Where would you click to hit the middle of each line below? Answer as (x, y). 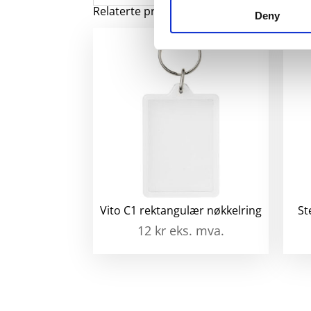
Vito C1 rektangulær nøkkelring (181, 211)
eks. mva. (197, 231)
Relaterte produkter (145, 11)
